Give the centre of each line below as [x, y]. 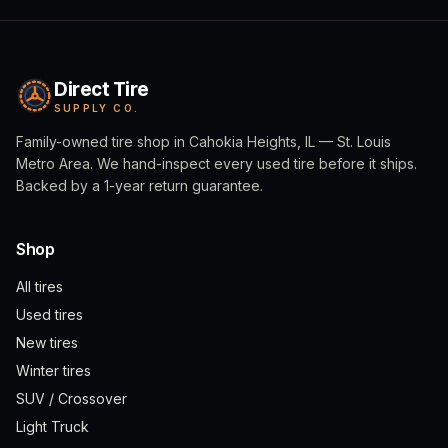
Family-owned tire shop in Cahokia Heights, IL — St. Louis [203, 142]
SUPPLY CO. [96, 107]
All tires [39, 287]
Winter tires [53, 371]
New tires [47, 343]
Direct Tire [101, 89]
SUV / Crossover [71, 399]
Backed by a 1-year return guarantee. [139, 186]
